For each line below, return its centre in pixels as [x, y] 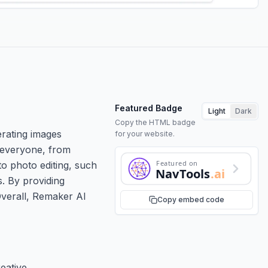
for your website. [145, 133]
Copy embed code [191, 199]
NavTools [183, 173]
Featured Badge [149, 108]
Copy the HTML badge [155, 122]
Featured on [177, 163]
